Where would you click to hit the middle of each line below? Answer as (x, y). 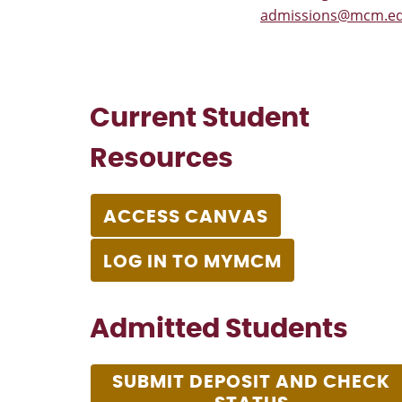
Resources (162, 158)
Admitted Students (219, 329)
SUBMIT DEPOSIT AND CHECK (251, 382)
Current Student (200, 118)
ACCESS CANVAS (186, 217)
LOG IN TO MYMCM (192, 262)
